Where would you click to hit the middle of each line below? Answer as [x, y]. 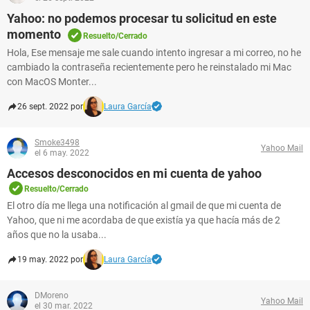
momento [34, 34]
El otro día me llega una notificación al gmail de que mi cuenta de [144, 206]
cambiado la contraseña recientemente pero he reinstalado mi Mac [149, 67]
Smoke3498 [57, 143]
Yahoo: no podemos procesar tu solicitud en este [142, 18]
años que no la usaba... [57, 235]
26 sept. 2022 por [50, 107]
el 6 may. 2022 [62, 153]
